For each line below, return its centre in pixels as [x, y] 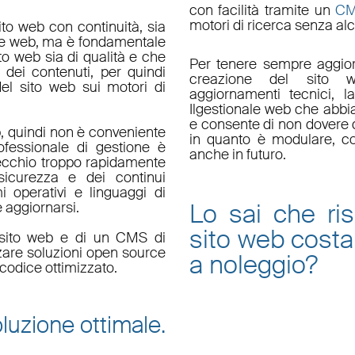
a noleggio [247, 265]
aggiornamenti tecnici [260, 95]
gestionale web [245, 110]
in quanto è [230, 140]
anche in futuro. [237, 155]
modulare [302, 140]
